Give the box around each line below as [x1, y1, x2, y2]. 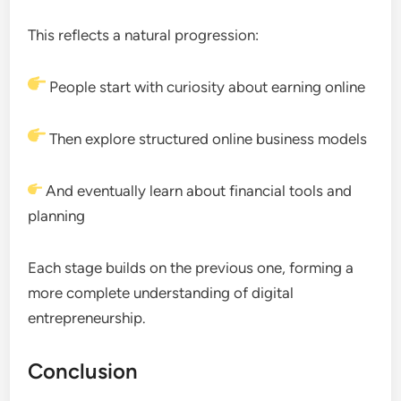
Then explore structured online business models [46, 129, 368, 148]
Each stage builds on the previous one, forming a [28, 258, 354, 277]
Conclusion [28, 357, 139, 384]
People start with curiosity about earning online [45, 77, 365, 96]
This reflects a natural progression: [28, 25, 260, 44]
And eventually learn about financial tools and [41, 181, 352, 200]
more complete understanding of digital [28, 283, 294, 302]
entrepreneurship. [28, 308, 147, 327]
